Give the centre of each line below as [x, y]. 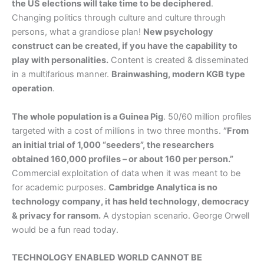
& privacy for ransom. [56, 215]
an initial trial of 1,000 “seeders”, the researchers [113, 145]
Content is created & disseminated [179, 60]
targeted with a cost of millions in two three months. [118, 131]
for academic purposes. [60, 187]
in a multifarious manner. [62, 75]
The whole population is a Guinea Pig [88, 116]
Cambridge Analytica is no [163, 187]
